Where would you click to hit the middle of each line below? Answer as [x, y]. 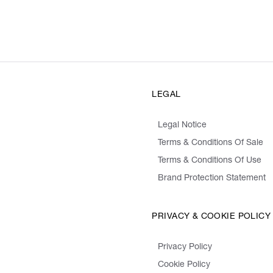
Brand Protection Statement [212, 179]
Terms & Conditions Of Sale [211, 144]
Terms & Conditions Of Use [210, 161]
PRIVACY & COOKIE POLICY [211, 217]
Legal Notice [183, 126]
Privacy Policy [185, 248]
